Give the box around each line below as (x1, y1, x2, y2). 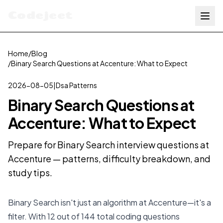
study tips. (8, 167, 52, 178)
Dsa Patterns (56, 81, 97, 90)
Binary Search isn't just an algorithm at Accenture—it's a (8, 197, 211, 208)
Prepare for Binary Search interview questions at (8, 139, 209, 150)
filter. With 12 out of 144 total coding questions (8, 211, 180, 222)
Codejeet (8, 8, 73, 21)
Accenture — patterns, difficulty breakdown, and (8, 153, 211, 164)
